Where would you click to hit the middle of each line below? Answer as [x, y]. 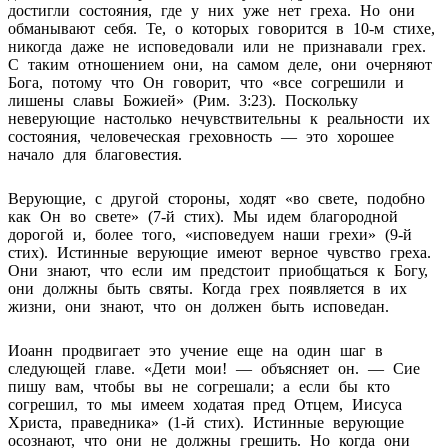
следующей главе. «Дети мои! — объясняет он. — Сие [214, 368]
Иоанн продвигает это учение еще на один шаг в [195, 350]
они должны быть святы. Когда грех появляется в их [207, 288]
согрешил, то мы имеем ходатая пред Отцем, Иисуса [205, 404]
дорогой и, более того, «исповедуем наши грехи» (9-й [210, 234]
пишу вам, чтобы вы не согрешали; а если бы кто [199, 386]
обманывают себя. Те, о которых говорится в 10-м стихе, [221, 28]
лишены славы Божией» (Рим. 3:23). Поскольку [183, 100]
